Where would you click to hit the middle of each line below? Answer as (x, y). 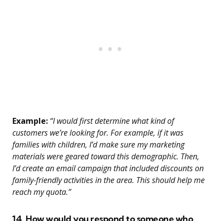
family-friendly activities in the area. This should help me (109, 180)
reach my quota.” (42, 192)
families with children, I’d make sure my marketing (98, 145)
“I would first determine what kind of (111, 121)
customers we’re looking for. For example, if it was (98, 133)
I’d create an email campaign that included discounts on (108, 168)
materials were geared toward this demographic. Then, (106, 157)
